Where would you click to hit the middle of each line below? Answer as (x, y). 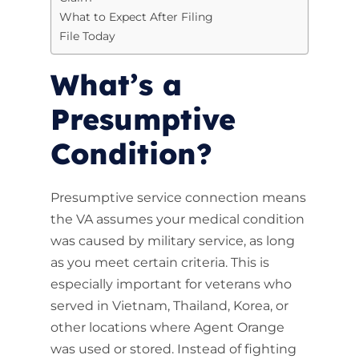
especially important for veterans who (171, 284)
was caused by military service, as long (172, 241)
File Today (87, 36)
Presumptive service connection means (178, 198)
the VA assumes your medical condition (177, 219)
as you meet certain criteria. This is (159, 262)
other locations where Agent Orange (167, 327)
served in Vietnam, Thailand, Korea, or (169, 306)
